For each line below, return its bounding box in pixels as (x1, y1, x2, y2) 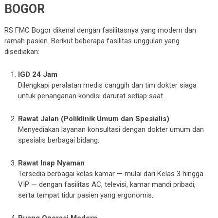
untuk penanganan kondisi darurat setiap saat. (18, 91, 165, 100)
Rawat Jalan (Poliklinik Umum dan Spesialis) (18, 114, 170, 123)
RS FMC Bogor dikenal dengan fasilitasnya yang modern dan (4, 26, 196, 35)
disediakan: (4, 47, 39, 56)
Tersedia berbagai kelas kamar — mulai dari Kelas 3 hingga (18, 169, 204, 178)
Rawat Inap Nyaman (18, 159, 85, 167)
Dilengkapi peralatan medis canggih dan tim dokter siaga (18, 81, 197, 90)
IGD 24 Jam (18, 70, 58, 79)
